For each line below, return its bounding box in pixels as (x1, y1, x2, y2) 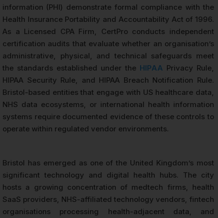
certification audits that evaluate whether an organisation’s (2, 39, 214, 49)
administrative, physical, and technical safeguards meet (2, 51, 214, 61)
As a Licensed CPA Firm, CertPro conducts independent (2, 27, 214, 36)
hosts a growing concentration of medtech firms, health (2, 182, 214, 192)
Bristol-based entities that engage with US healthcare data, (2, 88, 214, 97)
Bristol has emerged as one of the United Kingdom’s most (2, 158, 214, 168)
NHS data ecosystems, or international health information (2, 100, 214, 109)
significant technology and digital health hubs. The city (2, 170, 214, 180)
